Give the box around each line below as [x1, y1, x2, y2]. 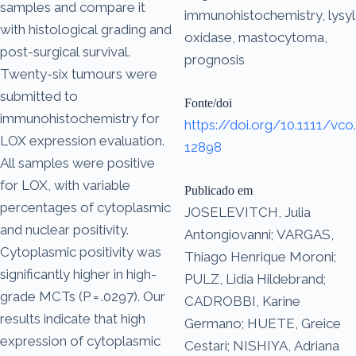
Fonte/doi [184, 95, 232, 110]
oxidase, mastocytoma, [184, 29, 327, 45]
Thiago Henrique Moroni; [184, 248, 336, 265]
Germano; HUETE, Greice [184, 315, 341, 331]
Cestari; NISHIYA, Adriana [184, 337, 339, 354]
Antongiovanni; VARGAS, [184, 226, 334, 242]
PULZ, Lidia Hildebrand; [184, 270, 326, 287]
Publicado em [184, 183, 253, 197]
